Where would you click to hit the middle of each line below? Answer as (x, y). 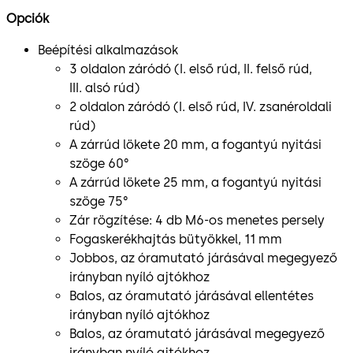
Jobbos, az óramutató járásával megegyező (203, 258)
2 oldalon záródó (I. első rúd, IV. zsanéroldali (201, 106)
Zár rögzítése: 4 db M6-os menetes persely (199, 220)
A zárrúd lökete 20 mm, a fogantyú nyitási (195, 144)
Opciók (28, 18)
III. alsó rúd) (104, 87)
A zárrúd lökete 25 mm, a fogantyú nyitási (195, 182)
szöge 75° (100, 201)
